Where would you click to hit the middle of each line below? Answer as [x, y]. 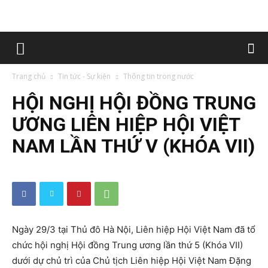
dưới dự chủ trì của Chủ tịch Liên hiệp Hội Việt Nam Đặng [132, 261]
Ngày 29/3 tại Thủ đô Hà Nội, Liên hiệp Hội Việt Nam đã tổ [134, 229]
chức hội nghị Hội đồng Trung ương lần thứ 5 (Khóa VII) [127, 245]
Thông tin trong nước [159, 76]
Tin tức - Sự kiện [84, 76]
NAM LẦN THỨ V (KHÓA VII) [133, 146]
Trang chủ [29, 76]
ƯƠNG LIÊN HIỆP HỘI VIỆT [126, 124]
